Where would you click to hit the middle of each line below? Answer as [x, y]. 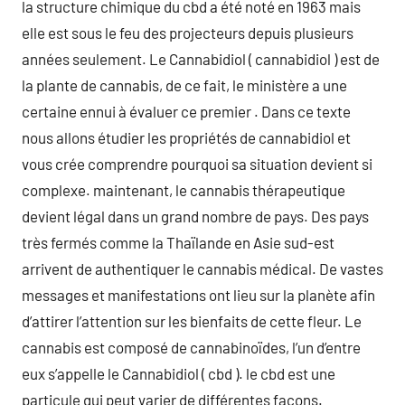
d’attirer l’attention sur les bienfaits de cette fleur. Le [192, 321]
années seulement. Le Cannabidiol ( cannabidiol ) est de [201, 59]
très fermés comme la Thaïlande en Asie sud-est [178, 242]
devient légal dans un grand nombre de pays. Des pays [195, 216]
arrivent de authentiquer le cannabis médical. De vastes [202, 268]
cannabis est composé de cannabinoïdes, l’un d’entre [191, 347]
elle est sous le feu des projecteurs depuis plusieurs [188, 33]
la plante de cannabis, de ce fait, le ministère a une [184, 85]
